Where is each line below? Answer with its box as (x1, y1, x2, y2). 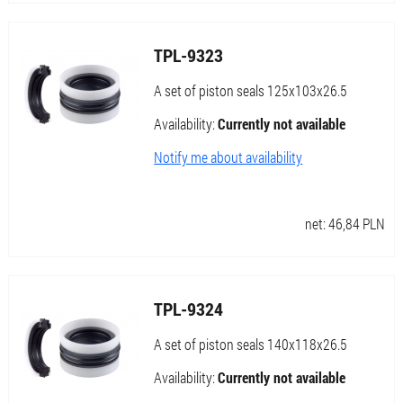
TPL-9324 (154, 297, 224, 321)
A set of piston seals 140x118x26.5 (154, 335, 348, 354)
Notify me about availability (154, 148, 303, 167)
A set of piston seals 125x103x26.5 (154, 81, 348, 101)
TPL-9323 (154, 43, 224, 67)
